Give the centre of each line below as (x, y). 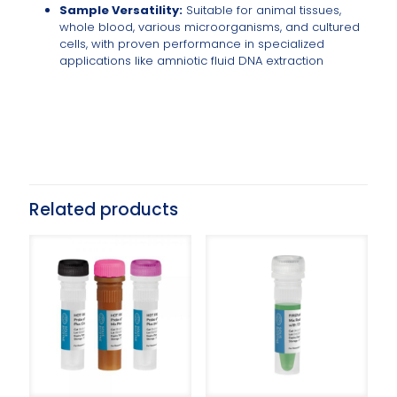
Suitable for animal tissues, (261, 11)
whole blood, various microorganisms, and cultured (209, 27)
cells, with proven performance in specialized (191, 44)
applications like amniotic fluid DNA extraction (191, 61)
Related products (104, 210)
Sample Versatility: (121, 11)
